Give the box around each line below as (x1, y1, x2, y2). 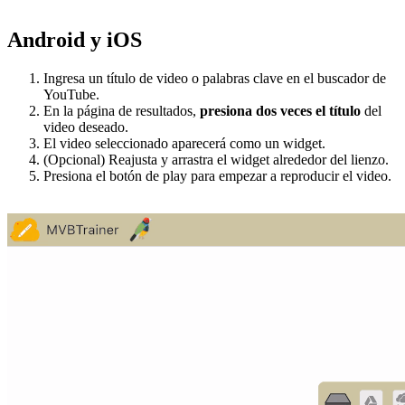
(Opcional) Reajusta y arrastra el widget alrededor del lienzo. (43, 151, 389, 167)
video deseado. (43, 118, 128, 135)
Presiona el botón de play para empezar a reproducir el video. (43, 167, 391, 184)
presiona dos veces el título (200, 102, 364, 118)
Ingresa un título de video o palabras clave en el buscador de (43, 70, 386, 86)
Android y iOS (7, 27, 142, 52)
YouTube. (43, 86, 99, 102)
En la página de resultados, (43, 102, 200, 118)
